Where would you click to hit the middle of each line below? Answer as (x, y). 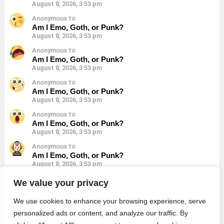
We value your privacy (61, 183)
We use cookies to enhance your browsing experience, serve (110, 201)
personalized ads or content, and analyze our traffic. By (101, 213)
